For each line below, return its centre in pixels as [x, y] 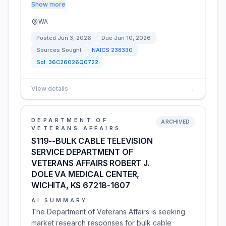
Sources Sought [59, 50]
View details [50, 89]
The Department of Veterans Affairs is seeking [108, 212]
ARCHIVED [175, 122]
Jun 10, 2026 [132, 38]
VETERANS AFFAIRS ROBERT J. [90, 163]
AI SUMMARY [59, 200]
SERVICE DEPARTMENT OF [82, 152]
